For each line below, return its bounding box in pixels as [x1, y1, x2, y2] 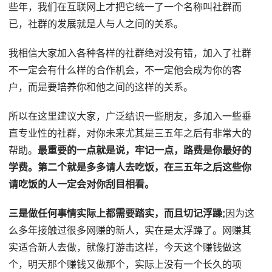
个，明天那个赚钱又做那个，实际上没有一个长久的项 [8, 259, 242, 270]
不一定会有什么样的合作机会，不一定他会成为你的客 [8, 64, 242, 75]
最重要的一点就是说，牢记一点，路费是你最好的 [38, 144, 252, 155]
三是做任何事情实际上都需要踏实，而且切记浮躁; [8, 208, 226, 219]
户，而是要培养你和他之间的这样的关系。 [8, 81, 194, 92]
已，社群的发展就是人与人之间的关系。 [8, 18, 184, 29]
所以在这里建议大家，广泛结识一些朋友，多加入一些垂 [8, 110, 252, 121]
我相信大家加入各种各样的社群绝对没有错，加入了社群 [8, 47, 252, 58]
